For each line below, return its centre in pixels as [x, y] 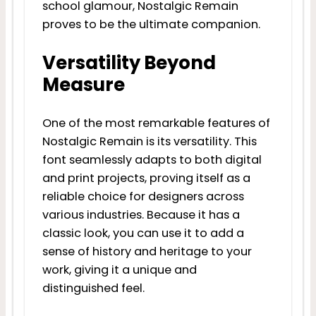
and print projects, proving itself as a [146, 178]
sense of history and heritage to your [147, 251]
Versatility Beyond [129, 63]
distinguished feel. [93, 288]
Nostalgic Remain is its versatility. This [149, 141]
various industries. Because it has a [141, 214]
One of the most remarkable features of [156, 123]
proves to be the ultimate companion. [151, 25]
